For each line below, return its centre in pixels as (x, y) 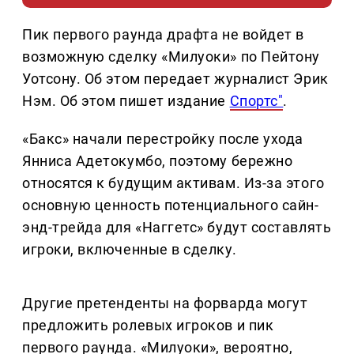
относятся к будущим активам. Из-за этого (173, 183)
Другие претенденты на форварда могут (165, 303)
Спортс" (256, 101)
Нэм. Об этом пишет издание (126, 101)
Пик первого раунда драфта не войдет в (163, 35)
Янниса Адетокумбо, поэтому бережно (158, 161)
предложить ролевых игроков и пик (148, 326)
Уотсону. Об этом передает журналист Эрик (175, 79)
